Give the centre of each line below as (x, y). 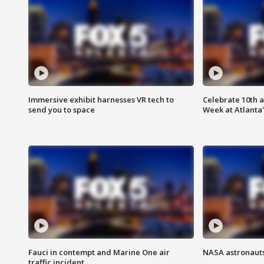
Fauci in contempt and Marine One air (99, 253)
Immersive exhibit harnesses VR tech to (101, 100)
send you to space (62, 110)
